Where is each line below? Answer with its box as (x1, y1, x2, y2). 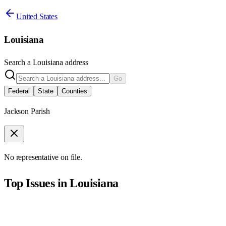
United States (16, 12, 58, 21)
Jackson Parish (4, 107, 50, 116)
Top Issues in (4, 177, 70, 190)
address (63, 58, 88, 67)
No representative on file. (4, 153, 82, 162)
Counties (62, 87, 87, 95)
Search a (4, 58, 33, 67)
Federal (8, 87, 30, 95)
